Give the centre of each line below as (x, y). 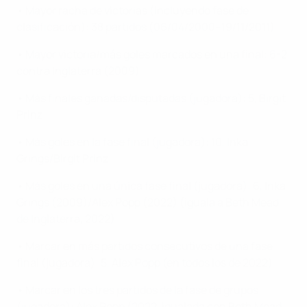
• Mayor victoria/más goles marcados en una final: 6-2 (152, 54)
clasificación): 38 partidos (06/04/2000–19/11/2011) (146, 27)
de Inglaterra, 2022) (66, 219)
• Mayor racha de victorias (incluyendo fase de (133, 11)
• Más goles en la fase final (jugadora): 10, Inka (132, 142)
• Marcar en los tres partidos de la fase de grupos (137, 290)
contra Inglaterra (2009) (78, 71)
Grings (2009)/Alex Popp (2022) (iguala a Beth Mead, (149, 202)
